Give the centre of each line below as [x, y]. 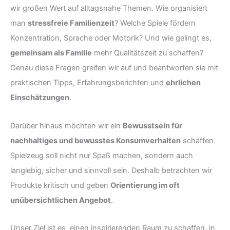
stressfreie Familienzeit [71, 23]
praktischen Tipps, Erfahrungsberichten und [88, 83]
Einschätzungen [40, 98]
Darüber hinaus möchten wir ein [66, 126]
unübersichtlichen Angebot [61, 200]
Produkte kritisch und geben [60, 185]
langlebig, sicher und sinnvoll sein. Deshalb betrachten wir [111, 170]
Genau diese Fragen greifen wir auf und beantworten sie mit [114, 68]
